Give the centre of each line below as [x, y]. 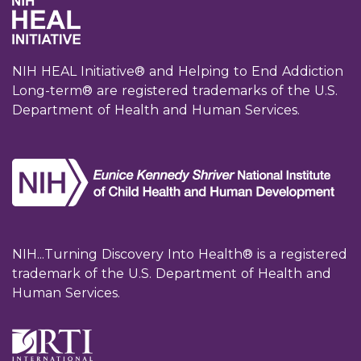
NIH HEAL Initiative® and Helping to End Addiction [178, 71]
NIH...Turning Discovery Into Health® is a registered [180, 254]
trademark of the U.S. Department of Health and [172, 274]
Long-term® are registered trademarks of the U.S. [175, 91]
